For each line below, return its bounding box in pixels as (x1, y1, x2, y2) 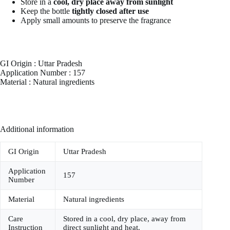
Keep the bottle (21, 7, 72, 16)
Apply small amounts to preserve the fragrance (21, 16, 171, 25)
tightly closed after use (72, 7, 149, 16)
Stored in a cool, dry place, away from (63, 214, 186, 223)
